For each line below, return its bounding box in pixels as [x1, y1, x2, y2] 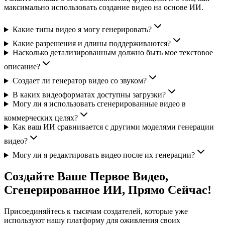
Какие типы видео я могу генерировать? [12, 25, 152, 34]
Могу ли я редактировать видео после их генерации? [12, 151, 195, 160]
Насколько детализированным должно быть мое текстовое [12, 48, 213, 57]
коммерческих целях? [4, 114, 78, 123]
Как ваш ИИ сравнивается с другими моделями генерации [12, 123, 214, 132]
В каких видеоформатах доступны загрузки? [12, 90, 166, 99]
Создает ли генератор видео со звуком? [12, 76, 147, 85]
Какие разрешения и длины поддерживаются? [12, 39, 171, 48]
